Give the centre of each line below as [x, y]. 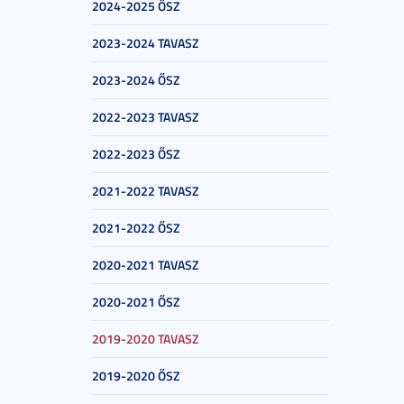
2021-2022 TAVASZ [145, 191]
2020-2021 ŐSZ [136, 302]
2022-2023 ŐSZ [136, 154]
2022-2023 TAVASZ [145, 117]
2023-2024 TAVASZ [145, 43]
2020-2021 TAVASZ [145, 265]
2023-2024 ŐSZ [136, 80]
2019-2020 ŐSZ [136, 376]
